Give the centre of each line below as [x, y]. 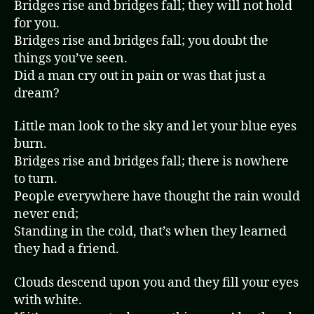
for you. [37, 23]
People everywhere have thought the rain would [157, 197]
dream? [37, 93]
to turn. [36, 179]
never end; [46, 214]
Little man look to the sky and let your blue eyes [155, 127]
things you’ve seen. [71, 58]
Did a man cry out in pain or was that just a [140, 76]
